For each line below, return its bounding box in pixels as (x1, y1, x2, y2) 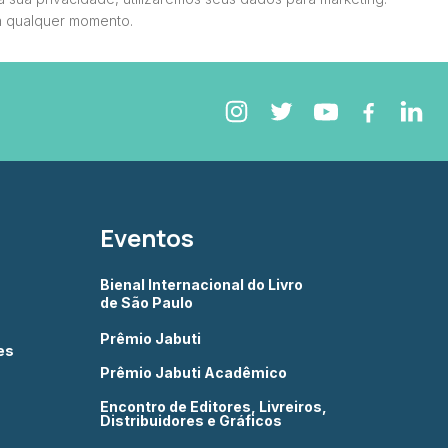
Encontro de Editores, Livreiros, (100, 398, 327, 415)
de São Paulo (100, 294, 193, 311)
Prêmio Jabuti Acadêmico (100, 364, 287, 381)
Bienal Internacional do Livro (100, 276, 306, 293)
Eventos (100, 221, 194, 254)
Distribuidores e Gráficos (100, 412, 282, 429)
